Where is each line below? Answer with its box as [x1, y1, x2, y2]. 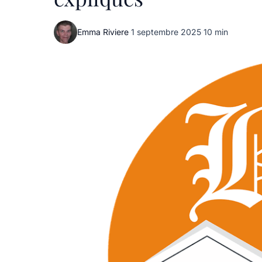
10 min [204, 27, 228, 37]
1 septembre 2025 [131, 27, 201, 37]
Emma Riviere [77, 27, 129, 37]
